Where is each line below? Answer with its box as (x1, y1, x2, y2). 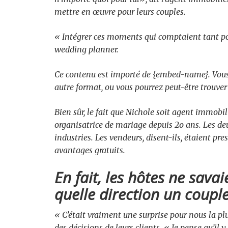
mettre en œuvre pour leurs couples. (54, 7, 186, 17)
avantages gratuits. (54, 145, 125, 155)
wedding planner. (54, 44, 119, 54)
